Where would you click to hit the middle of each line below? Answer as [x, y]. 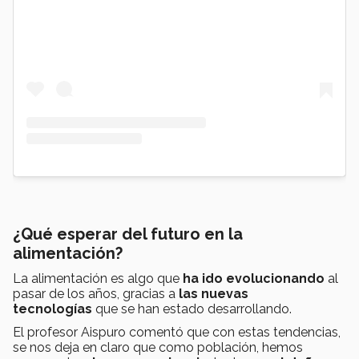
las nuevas [214, 294]
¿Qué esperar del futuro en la [128, 234]
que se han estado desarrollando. [194, 309]
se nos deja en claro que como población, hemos [158, 348]
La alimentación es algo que [98, 279]
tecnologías [52, 309]
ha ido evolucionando [254, 279]
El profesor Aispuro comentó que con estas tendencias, [177, 333]
